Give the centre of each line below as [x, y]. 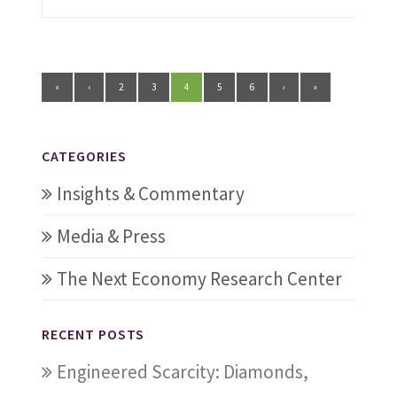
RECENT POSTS [93, 335]
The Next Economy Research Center [199, 279]
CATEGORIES [84, 156]
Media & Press [111, 237]
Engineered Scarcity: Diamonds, [182, 372]
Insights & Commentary [150, 194]
